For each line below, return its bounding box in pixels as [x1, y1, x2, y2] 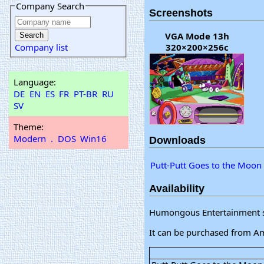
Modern [14, 132, 46, 144]
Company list [15, 41, 68, 53]
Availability [149, 183, 204, 195]
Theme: [14, 120, 44, 133]
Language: [14, 75, 56, 88]
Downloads [149, 134, 206, 147]
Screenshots [149, 6, 213, 19]
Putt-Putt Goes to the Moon [150, 159, 262, 171]
